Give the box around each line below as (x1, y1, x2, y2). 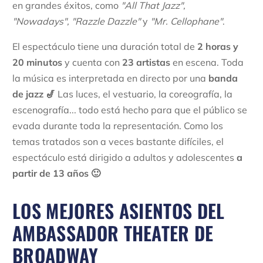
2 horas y (197, 40, 238, 52)
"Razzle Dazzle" (72, 15, 143, 27)
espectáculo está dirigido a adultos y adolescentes (12, 151, 237, 163)
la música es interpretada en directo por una (12, 72, 208, 84)
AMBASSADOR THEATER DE (12, 218, 214, 247)
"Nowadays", (12, 15, 72, 27)
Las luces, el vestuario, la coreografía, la (55, 87, 232, 100)
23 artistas (122, 56, 170, 68)
